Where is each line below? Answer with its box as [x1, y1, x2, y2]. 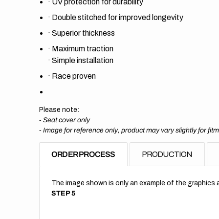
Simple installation [52, 56, 113, 65]
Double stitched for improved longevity [52, 13, 183, 22]
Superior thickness [52, 29, 115, 37]
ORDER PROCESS [51, 150, 115, 158]
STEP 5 [51, 190, 75, 197]
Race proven [52, 72, 96, 80]
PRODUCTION [141, 150, 193, 158]
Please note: [39, 106, 79, 113]
